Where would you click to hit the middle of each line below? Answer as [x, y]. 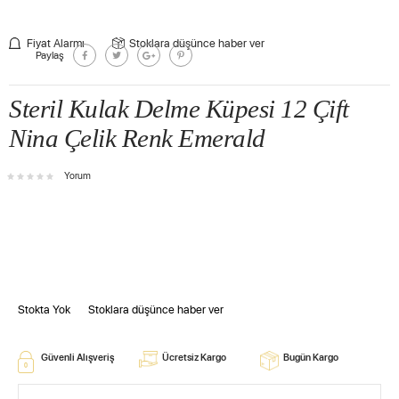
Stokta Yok [44, 309]
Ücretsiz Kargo [194, 356]
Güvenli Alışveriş [77, 356]
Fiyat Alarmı [56, 42]
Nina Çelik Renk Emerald [137, 138]
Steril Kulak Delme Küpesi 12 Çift [179, 108]
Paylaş [50, 55]
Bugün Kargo [310, 356]
